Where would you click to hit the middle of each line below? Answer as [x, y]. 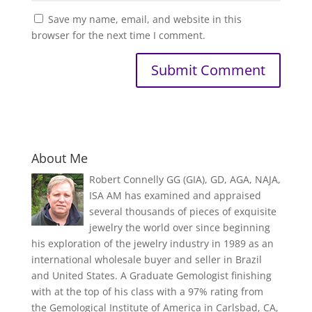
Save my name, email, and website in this [145, 19]
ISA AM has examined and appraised [175, 196]
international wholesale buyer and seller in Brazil [146, 260]
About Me [59, 158]
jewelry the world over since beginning [179, 228]
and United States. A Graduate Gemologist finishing [151, 276]
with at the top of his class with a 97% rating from [147, 292]
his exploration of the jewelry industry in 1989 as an [152, 244]
